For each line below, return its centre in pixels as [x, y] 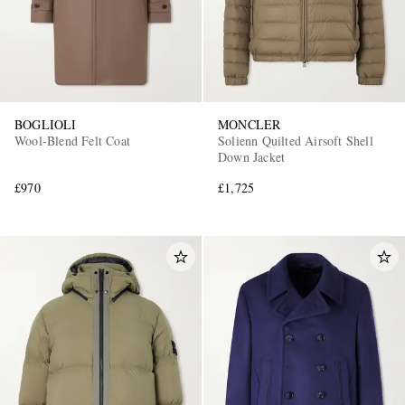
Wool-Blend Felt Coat [72, 140]
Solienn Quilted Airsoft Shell [296, 140]
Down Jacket [252, 156]
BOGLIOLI [46, 124]
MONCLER [250, 124]
